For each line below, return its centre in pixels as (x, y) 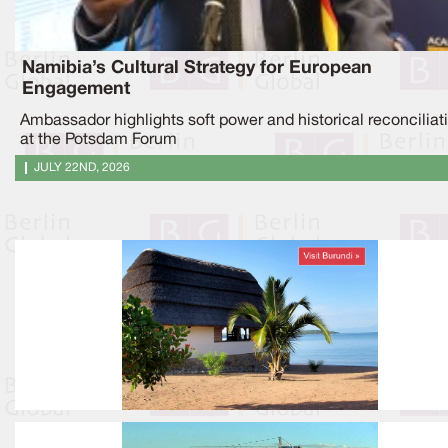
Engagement (76, 88)
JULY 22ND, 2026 (82, 167)
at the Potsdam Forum (98, 139)
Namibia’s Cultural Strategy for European (197, 67)
